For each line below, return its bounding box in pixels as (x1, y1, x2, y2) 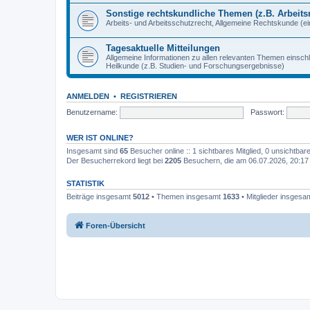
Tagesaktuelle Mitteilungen (106, 43, 220, 53)
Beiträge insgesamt (66, 192, 133, 201)
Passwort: (250, 107, 284, 116)
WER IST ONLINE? (66, 134, 134, 142)
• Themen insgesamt (149, 192, 223, 201)
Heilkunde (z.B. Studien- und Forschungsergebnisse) (106, 62, 284, 70)
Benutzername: (66, 107, 118, 116)
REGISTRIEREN (120, 92, 177, 100)
